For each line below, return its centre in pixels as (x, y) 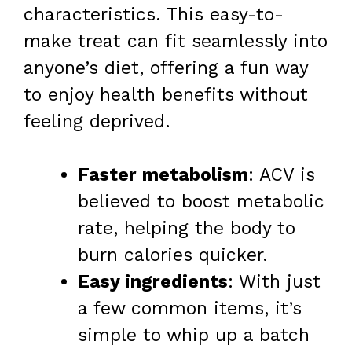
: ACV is (282, 175)
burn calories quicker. (173, 255)
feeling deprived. (97, 121)
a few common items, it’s (190, 309)
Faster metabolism (163, 175)
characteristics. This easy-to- (154, 14)
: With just (274, 282)
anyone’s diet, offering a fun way (166, 68)
